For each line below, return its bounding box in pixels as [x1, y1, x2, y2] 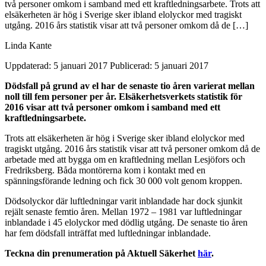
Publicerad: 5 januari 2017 [110, 60, 208, 71]
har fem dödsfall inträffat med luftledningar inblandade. [5, 227, 211, 238]
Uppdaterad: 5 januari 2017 [5, 60, 107, 71]
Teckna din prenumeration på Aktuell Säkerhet [5, 248, 198, 258]
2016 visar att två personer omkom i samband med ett [5, 102, 220, 112]
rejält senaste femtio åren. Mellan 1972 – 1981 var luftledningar [5, 206, 242, 217]
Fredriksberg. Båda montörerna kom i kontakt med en [5, 164, 205, 175]
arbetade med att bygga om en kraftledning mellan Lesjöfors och [5, 154, 245, 164]
